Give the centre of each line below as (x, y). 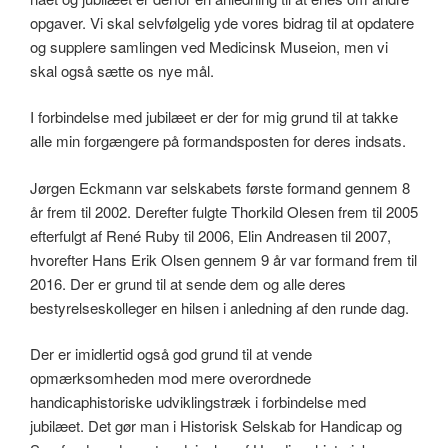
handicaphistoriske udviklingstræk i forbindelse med (198, 402)
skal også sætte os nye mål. (122, 70)
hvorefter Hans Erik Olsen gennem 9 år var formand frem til (223, 259)
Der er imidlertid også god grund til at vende (171, 354)
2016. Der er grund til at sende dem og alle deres (188, 283)
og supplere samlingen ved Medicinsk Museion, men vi (209, 46)
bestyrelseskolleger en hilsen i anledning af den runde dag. (219, 307)
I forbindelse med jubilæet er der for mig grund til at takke (214, 117)
